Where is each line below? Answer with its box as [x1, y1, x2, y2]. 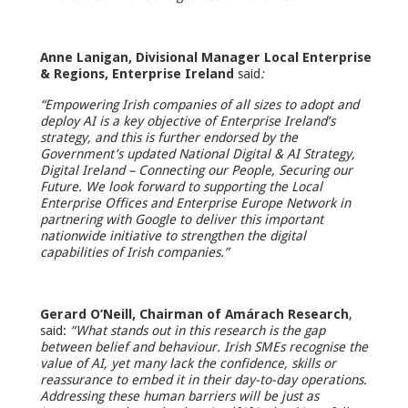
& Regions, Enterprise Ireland [40, 66, 234, 81]
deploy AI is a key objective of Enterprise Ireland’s [40, 113, 335, 128]
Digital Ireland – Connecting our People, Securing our [40, 162, 352, 178]
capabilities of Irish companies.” [40, 244, 229, 260]
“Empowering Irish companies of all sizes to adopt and [40, 97, 359, 112]
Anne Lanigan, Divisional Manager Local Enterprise [40, 49, 372, 65]
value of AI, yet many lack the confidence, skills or [40, 355, 336, 371]
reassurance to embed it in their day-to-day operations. [40, 372, 367, 387]
